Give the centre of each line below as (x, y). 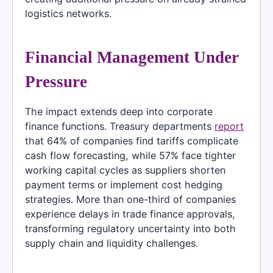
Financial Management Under (132, 58)
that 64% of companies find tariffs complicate (132, 140)
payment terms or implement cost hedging (124, 184)
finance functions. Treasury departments (120, 126)
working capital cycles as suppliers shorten (125, 170)
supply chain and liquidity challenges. (112, 243)
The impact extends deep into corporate (119, 111)
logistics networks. (68, 14)
